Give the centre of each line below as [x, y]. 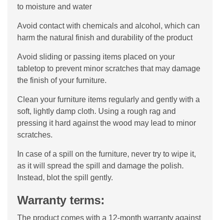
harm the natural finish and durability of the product [105, 37]
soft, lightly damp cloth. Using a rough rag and [96, 111]
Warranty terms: [61, 200]
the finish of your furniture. [62, 80]
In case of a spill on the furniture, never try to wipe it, [107, 154]
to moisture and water [55, 6]
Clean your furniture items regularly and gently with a [109, 99]
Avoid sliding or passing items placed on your [96, 56]
